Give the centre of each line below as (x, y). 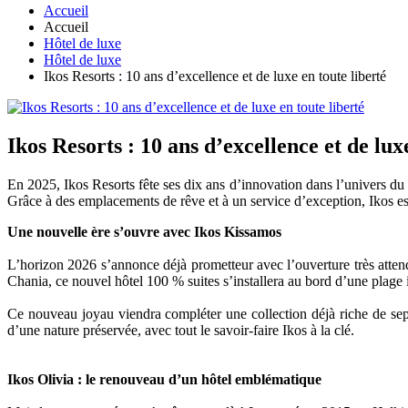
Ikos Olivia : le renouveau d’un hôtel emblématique (164, 380)
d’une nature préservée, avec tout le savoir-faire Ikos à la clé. (181, 331)
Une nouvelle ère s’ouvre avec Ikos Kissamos (144, 232)
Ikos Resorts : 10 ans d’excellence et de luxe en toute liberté (215, 76)
